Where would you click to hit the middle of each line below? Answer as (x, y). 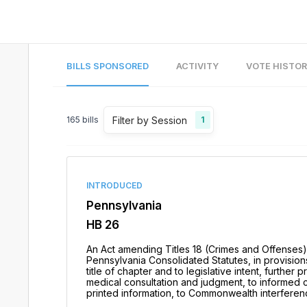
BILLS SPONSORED (107, 66)
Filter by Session (149, 120)
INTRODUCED (114, 185)
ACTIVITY (197, 66)
